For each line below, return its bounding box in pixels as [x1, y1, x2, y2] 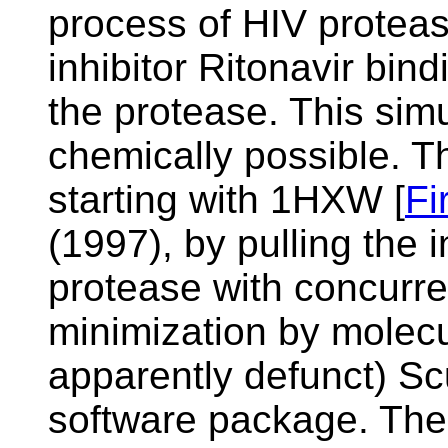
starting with [48, 178, 270, 221]
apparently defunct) [48, 354, 398, 397]
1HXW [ [270, 178, 405, 221]
